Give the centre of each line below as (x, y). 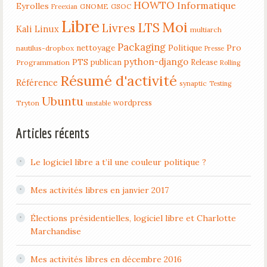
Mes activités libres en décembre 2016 (106, 259)
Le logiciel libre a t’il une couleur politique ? (118, 162)
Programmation (43, 62)
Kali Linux (37, 29)
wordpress (132, 103)
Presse (214, 48)
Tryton (27, 103)
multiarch (206, 30)
